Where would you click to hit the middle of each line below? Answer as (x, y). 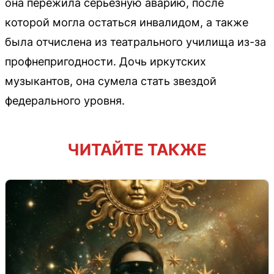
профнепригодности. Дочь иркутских (106, 61)
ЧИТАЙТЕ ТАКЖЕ (137, 149)
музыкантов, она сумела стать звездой (111, 81)
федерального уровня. (65, 100)
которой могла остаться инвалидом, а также (127, 22)
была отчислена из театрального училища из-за (135, 42)
